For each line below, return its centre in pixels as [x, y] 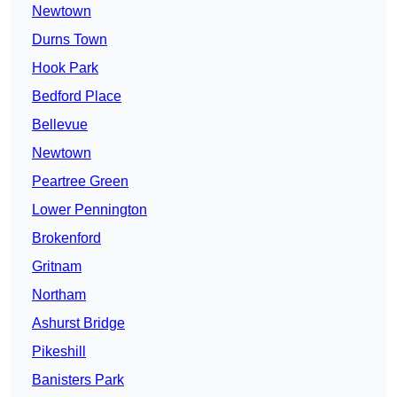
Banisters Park [78, 380]
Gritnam [57, 267]
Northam [59, 295]
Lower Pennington [90, 210]
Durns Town [70, 40]
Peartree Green [80, 182]
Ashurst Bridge [78, 323]
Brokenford [66, 238]
